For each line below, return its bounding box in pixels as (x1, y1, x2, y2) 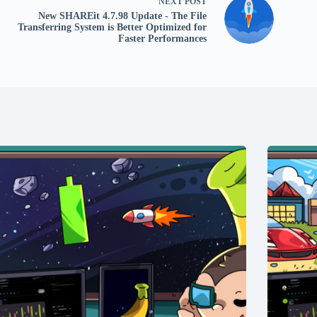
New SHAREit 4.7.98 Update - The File (38, 10, 207, 21)
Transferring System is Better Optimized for (17, 21, 207, 33)
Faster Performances (117, 33, 207, 44)
